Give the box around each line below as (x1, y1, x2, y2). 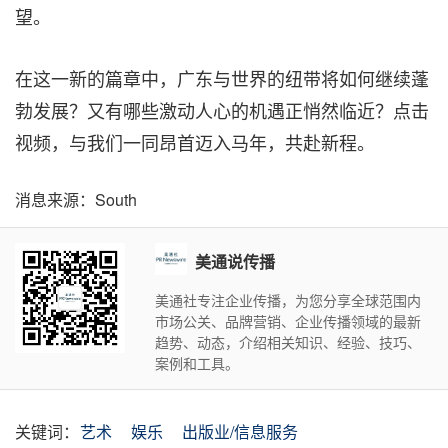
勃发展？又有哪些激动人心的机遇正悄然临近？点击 (15, 97, 429, 123)
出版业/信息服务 (182, 420, 298, 443)
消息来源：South (15, 188, 137, 211)
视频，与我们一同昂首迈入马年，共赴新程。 (15, 129, 375, 155)
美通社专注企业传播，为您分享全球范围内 (155, 290, 421, 310)
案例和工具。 (155, 353, 239, 373)
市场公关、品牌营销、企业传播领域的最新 (155, 311, 421, 331)
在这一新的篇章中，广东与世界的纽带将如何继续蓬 (15, 65, 429, 91)
